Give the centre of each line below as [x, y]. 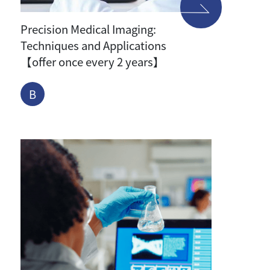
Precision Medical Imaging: [89, 29]
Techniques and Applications [94, 45]
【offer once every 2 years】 [93, 61]
